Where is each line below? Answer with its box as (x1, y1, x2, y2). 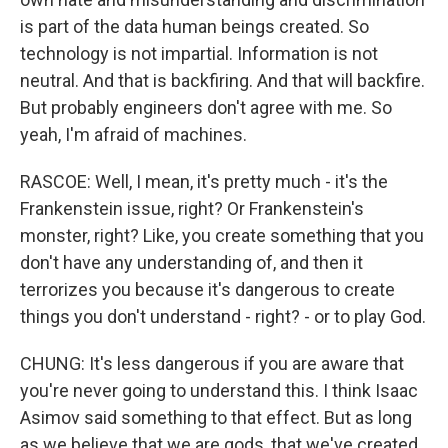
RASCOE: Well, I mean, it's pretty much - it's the (20, 171, 388, 193)
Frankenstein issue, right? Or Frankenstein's (20, 198, 364, 220)
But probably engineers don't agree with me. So (20, 97, 392, 119)
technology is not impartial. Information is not (20, 43, 378, 65)
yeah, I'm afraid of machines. (20, 124, 247, 146)
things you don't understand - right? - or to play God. (20, 306, 426, 328)
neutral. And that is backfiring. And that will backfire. (20, 70, 425, 92)
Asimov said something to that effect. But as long (20, 407, 412, 429)
